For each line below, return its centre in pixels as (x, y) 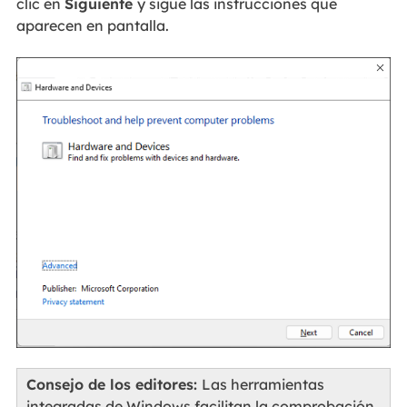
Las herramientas (263, 385)
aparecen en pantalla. (92, 25)
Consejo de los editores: (114, 385)
